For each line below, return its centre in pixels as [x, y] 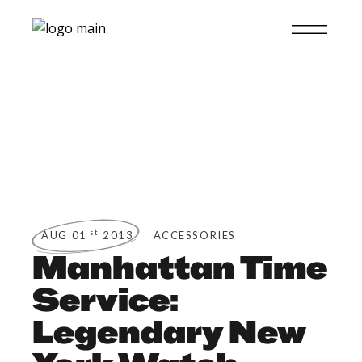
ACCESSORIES [194, 235]
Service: [106, 300]
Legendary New [169, 332]
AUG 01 [64, 235]
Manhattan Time [180, 267]
